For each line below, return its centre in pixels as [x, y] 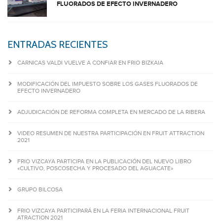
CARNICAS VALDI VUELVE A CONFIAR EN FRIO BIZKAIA [90, 63]
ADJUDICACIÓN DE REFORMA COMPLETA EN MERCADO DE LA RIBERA [111, 112]
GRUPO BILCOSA [40, 189]
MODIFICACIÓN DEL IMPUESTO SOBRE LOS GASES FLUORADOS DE [108, 84]
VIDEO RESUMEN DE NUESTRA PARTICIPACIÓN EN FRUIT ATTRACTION [111, 133]
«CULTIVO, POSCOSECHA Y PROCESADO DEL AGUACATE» [95, 168]
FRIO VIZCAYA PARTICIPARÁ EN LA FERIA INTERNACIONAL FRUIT [103, 211]
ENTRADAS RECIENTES [57, 44]
